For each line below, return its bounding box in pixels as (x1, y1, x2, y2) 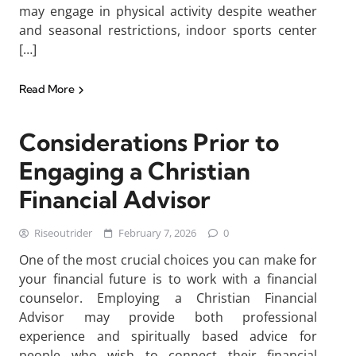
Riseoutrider (34, 226, 92, 240)
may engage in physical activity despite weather (19, 2, 317, 20)
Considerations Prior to (19, 127, 279, 157)
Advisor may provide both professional (19, 308, 317, 326)
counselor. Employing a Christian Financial (19, 289, 317, 307)
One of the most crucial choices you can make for (19, 251, 317, 269)
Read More (19, 82, 76, 96)
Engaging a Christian (19, 156, 250, 186)
